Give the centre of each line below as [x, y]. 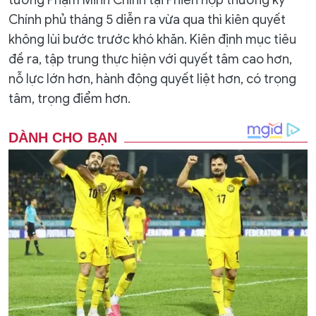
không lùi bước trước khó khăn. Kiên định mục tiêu [152, 39]
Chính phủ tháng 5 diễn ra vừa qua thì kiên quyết [147, 20]
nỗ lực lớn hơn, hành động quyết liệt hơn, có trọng [152, 79]
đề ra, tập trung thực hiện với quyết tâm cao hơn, [150, 59]
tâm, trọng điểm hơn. [69, 99]
